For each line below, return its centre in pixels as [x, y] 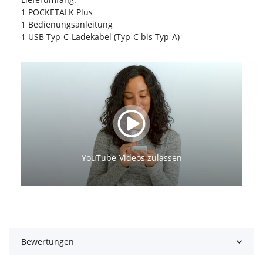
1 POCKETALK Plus [57, 12]
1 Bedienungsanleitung [67, 24]
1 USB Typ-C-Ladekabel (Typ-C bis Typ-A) [100, 36]
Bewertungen [48, 242]
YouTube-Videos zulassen [131, 157]
